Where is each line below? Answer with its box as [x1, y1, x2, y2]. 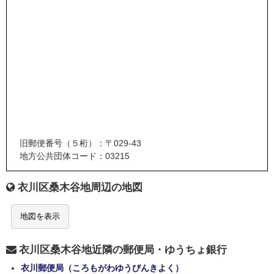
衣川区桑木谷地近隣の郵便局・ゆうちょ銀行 [19, 244, 227, 256]
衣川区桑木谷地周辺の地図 [18, 182, 143, 194]
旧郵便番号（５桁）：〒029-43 [19, 138, 141, 149]
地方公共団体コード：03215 [19, 151, 130, 161]
